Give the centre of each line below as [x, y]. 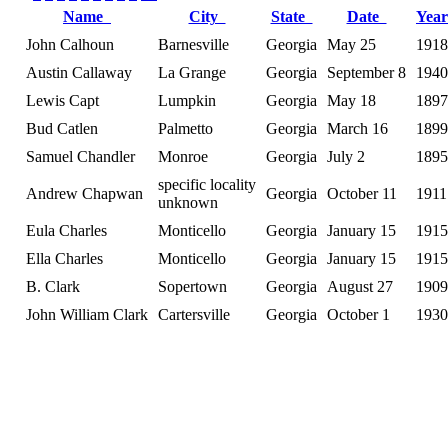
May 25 [351, 44]
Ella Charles [64, 258]
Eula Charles [66, 230]
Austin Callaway [79, 72]
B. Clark [53, 286]
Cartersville [194, 314]
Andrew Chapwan [84, 193]
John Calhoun [70, 44]
